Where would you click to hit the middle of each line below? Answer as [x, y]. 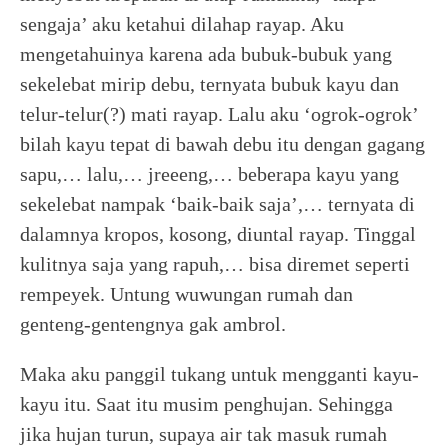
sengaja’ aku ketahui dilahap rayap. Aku [182, 24]
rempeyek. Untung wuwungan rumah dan [186, 294]
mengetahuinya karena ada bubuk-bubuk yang [206, 54]
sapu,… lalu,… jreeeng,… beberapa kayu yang [209, 174]
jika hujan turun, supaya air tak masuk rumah [203, 434]
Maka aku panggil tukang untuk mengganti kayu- [219, 374]
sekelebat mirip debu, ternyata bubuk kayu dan [209, 84]
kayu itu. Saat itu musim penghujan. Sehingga [206, 404]
